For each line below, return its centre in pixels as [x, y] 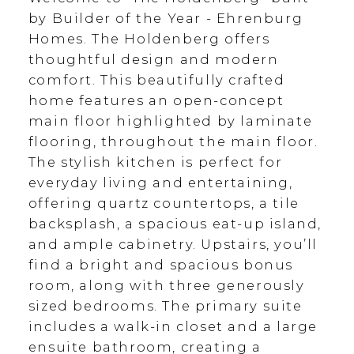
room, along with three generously [166, 286]
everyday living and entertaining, [160, 183]
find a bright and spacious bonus [161, 265]
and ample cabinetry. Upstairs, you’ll [173, 245]
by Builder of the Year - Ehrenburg [166, 19]
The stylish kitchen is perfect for [155, 162]
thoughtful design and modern [153, 60]
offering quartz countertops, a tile [164, 203]
